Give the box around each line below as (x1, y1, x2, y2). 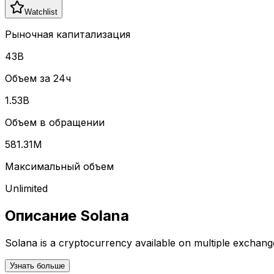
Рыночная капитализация (5, 28, 130, 40)
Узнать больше (10, 261, 65, 270)
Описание (5, 206, 76, 224)
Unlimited (5, 182, 48, 194)
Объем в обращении (5, 116, 105, 128)
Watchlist (24, 7, 57, 17)
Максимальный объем (5, 160, 114, 172)
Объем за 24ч (5, 72, 71, 84)
